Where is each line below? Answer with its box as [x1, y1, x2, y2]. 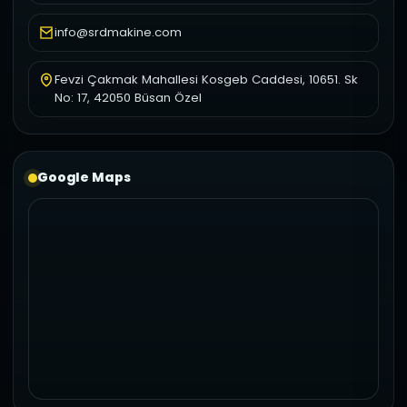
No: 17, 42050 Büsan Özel [55, 89, 202, 107]
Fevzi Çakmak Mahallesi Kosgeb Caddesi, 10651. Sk [55, 71, 358, 89]
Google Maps [37, 168, 131, 187]
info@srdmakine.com [55, 24, 182, 42]
